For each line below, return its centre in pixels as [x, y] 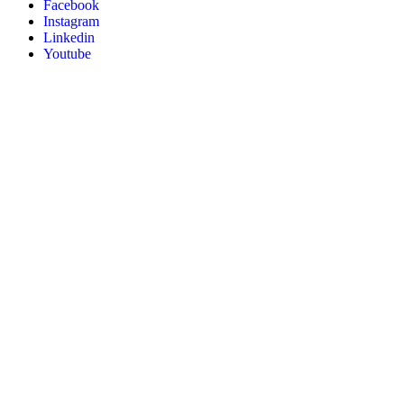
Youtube [67, 54]
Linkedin [69, 38]
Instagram [71, 22]
